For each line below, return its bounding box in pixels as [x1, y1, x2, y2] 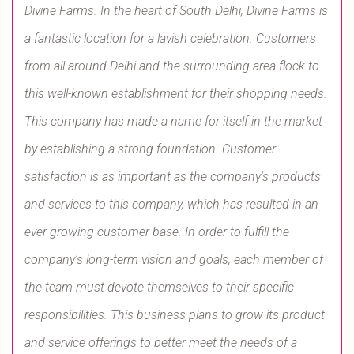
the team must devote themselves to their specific [24, 280, 294, 295]
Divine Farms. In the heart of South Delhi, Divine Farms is [24, 3, 328, 18]
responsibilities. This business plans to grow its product [24, 307, 325, 322]
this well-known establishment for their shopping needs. [24, 86, 327, 101]
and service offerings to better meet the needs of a [24, 335, 297, 350]
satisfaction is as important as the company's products [24, 169, 321, 184]
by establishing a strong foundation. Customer [24, 141, 276, 156]
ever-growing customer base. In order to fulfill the [24, 224, 289, 239]
